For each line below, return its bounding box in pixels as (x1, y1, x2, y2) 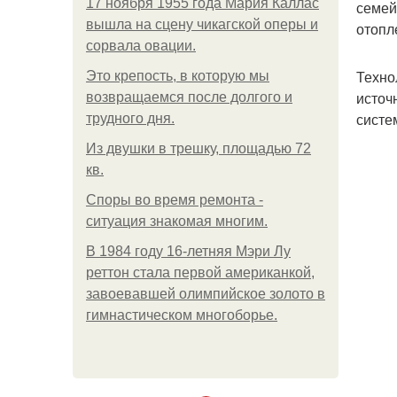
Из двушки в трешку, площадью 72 (86, 141, 311, 156)
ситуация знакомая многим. (86, 214, 268, 229)
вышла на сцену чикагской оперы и (86, 17, 318, 32)
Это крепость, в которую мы (86, 68, 269, 83)
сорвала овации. (86, 38, 196, 53)
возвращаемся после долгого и (86, 90, 292, 105)
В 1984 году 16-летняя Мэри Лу (86, 244, 291, 259)
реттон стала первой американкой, (86, 265, 315, 280)
